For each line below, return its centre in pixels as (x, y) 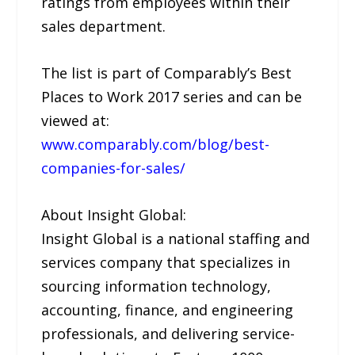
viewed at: (76, 120)
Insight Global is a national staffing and (176, 238)
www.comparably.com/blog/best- (156, 144)
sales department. (104, 26)
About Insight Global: (114, 214)
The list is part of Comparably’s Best (167, 73)
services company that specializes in (166, 262)
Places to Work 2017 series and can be (172, 96)
